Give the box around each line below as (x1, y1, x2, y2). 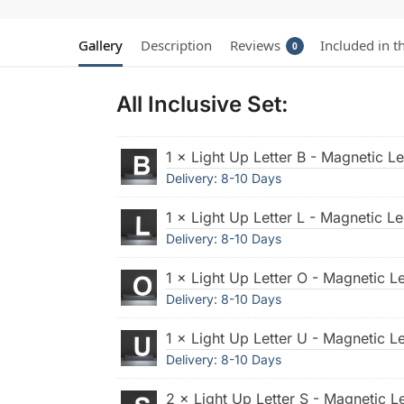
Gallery (78, 35, 123, 54)
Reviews (230, 35, 280, 54)
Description (141, 35, 212, 54)
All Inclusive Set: (115, 90, 289, 117)
